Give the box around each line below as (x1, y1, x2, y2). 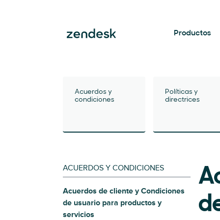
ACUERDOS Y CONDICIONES (63, 163, 164, 173)
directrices (165, 96, 200, 104)
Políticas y (165, 88, 198, 96)
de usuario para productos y (63, 198, 162, 208)
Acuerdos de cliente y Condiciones (63, 186, 185, 196)
